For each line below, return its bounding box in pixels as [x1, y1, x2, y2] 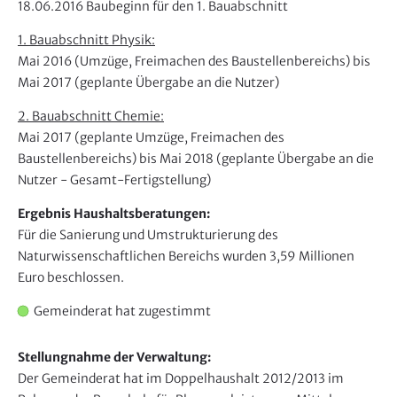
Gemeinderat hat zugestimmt [33, 302, 211, 319]
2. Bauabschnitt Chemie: [18, 107, 164, 124]
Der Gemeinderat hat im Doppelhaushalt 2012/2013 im [18, 370, 344, 386]
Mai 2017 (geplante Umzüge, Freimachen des [18, 128, 284, 145]
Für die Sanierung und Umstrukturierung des [18, 226, 278, 243]
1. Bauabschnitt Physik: [18, 31, 155, 48]
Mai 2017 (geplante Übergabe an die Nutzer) [18, 74, 279, 90]
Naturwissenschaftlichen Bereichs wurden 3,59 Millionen [18, 247, 354, 264]
